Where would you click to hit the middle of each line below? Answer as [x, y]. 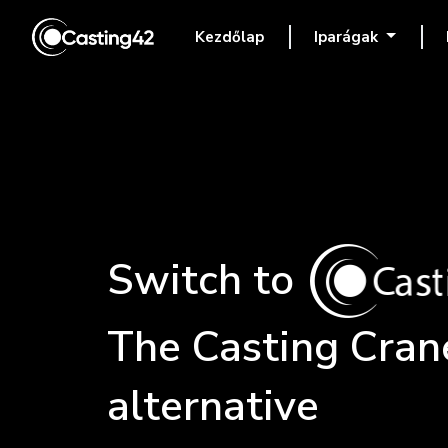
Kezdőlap [230, 37]
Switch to [200, 280]
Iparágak [348, 37]
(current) [202, 47]
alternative [213, 406]
